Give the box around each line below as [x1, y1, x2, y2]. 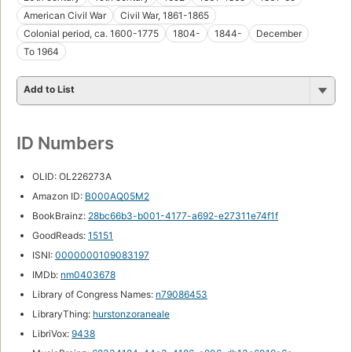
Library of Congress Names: [32, 288, 156, 300]
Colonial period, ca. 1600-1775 [24, 27, 159, 39]
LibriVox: [32, 327, 71, 339]
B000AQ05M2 [85, 189, 149, 202]
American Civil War [24, 9, 106, 21]
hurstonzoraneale [93, 307, 170, 320]
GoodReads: [32, 229, 88, 241]
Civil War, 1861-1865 [120, 9, 209, 21]
